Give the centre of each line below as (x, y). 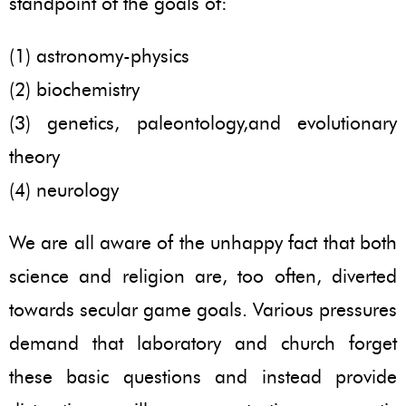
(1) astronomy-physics (99, 55)
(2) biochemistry (74, 89)
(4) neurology (64, 189)
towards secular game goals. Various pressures (203, 309)
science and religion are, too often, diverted (203, 275)
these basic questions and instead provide (203, 376)
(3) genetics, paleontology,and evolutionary (203, 122)
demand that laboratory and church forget (203, 343)
